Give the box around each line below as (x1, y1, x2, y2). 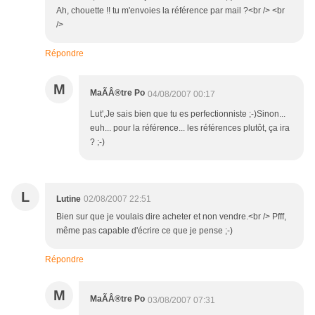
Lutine (56, 194, 81, 205)
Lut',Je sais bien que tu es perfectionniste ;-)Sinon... (90, 109, 285, 120)
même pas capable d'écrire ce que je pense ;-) (56, 226, 233, 236)
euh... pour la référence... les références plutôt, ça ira (90, 123, 290, 134)
